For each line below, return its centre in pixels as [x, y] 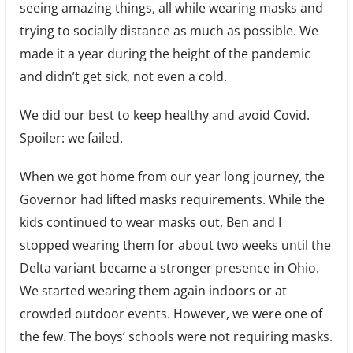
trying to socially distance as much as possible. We [169, 31]
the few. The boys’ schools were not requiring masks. [176, 337]
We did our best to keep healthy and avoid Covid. [164, 115]
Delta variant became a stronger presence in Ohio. [169, 268]
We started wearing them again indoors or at [153, 291]
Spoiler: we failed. [71, 138]
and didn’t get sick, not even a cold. [123, 77]
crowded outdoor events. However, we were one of [171, 314]
